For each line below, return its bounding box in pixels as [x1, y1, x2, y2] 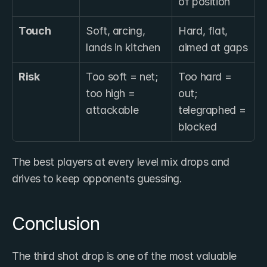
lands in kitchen [86, 41, 160, 54]
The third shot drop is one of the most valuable [12, 249, 237, 262]
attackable [86, 103, 139, 116]
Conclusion [12, 212, 100, 234]
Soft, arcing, [86, 24, 145, 37]
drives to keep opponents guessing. [12, 172, 182, 185]
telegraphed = [178, 103, 246, 116]
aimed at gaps [178, 41, 248, 54]
